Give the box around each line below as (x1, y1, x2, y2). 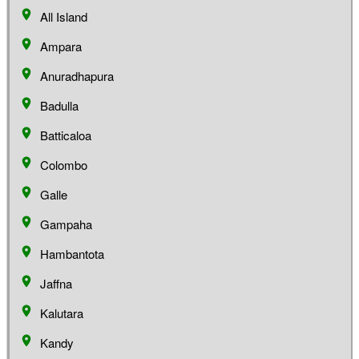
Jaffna (40, 274, 72, 292)
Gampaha (40, 215, 92, 232)
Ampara (40, 37, 82, 54)
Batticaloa (40, 126, 91, 143)
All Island (40, 7, 87, 25)
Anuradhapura (40, 67, 114, 84)
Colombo (40, 155, 87, 173)
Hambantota (40, 244, 104, 262)
